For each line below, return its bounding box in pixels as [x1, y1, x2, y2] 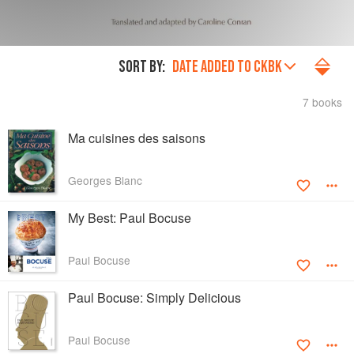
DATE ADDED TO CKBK [172, 57, 282, 77]
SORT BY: [119, 57, 165, 77]
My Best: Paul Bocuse [68, 209, 191, 228]
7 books [303, 94, 342, 111]
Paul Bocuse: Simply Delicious [68, 288, 241, 307]
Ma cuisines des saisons [68, 129, 205, 148]
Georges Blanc [68, 172, 142, 189]
